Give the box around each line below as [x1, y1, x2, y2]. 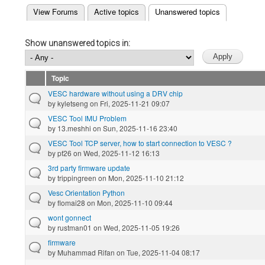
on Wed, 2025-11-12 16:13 [72, 147, 160, 158]
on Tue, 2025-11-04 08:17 [115, 247, 200, 257]
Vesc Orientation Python [48, 187, 125, 198]
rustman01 [57, 222, 92, 232]
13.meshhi [57, 122, 91, 133]
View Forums [33, 6, 78, 18]
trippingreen [57, 172, 96, 183]
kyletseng [57, 98, 88, 108]
